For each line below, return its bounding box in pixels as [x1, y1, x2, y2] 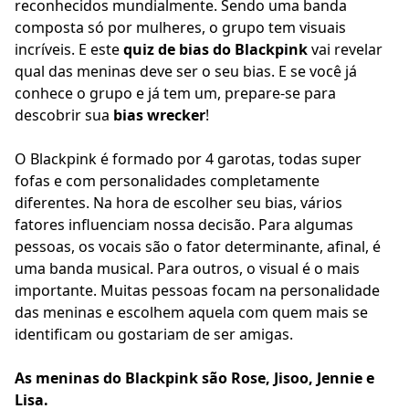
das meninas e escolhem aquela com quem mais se [15, 302, 368, 323]
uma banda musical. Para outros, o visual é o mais [15, 258, 360, 279]
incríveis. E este [15, 39, 123, 60]
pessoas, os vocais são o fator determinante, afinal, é [15, 236, 381, 257]
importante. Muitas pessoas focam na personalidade [15, 280, 380, 301]
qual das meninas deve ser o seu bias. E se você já [15, 61, 357, 82]
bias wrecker [113, 105, 205, 126]
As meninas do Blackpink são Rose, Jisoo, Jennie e [15, 368, 374, 389]
